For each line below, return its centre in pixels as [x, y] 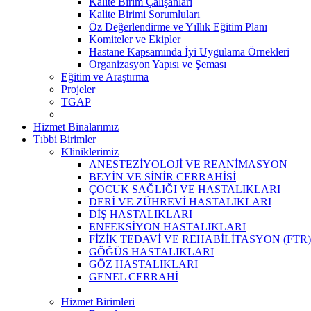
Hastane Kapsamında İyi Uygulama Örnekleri [189, 51]
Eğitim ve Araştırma [105, 76]
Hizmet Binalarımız [76, 126]
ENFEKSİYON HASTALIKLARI [167, 226]
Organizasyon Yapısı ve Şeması [158, 64]
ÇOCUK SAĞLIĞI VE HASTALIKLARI [185, 189]
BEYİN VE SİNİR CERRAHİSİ [162, 176]
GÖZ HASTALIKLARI [143, 264]
